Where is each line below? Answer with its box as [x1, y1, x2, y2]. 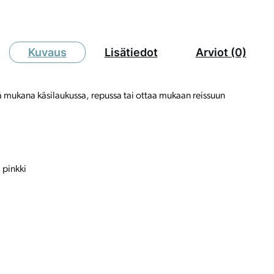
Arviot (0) [195, 46, 246, 59]
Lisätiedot [104, 46, 158, 59]
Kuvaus [28, 46, 67, 59]
